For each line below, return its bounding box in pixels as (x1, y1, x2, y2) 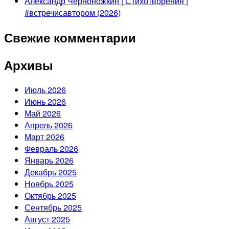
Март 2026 (25, 131, 64, 143)
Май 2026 (25, 107, 61, 120)
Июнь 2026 (25, 96, 66, 108)
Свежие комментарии (4, 29, 136, 47)
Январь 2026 (25, 154, 74, 167)
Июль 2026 (25, 84, 66, 96)
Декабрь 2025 (25, 166, 77, 178)
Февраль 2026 (25, 143, 78, 155)
